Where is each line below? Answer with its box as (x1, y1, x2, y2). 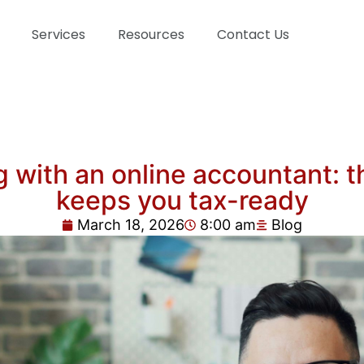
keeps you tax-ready (55, 184, 309, 217)
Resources (117, 25, 184, 44)
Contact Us (216, 25, 289, 44)
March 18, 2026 (77, 216, 184, 234)
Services (31, 25, 85, 44)
